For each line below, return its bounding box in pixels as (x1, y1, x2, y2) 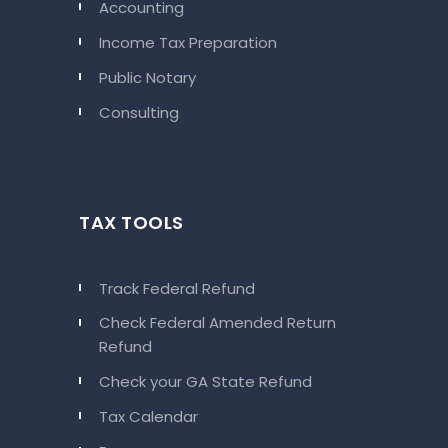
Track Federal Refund (99, 278, 255, 300)
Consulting (99, 102, 179, 124)
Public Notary (99, 67, 196, 89)
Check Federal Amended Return (99, 312, 336, 334)
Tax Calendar (99, 406, 198, 428)
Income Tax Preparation (99, 32, 277, 54)
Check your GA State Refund (99, 371, 312, 393)
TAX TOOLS (79, 210, 184, 236)
